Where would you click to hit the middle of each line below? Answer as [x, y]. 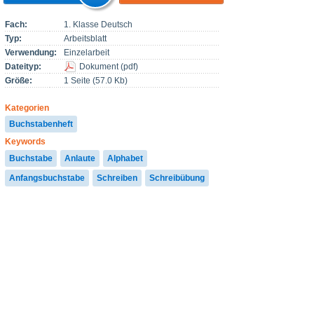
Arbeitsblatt [85, 38]
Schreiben [117, 178]
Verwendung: [31, 52]
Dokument [98, 66]
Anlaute [80, 158]
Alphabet [125, 158]
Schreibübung [177, 178]
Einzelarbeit [86, 52]
